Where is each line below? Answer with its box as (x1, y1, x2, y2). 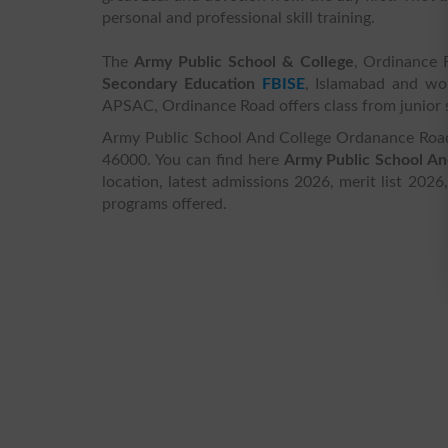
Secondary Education (102, 75, 262, 92)
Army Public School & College (133, 53, 354, 70)
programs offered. (102, 195, 227, 212)
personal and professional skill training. (102, 9, 375, 26)
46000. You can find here (102, 151, 284, 168)
